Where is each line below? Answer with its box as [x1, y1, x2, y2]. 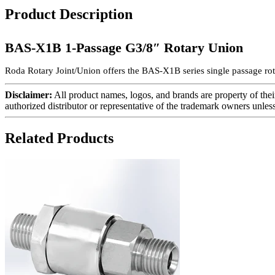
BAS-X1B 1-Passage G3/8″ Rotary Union [5, 39, 243, 55]
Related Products [5, 130, 114, 146]
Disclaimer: [5, 89, 52, 100]
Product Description [5, 6, 133, 22]
